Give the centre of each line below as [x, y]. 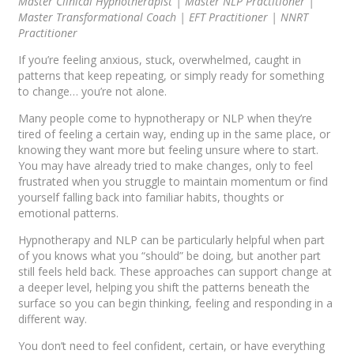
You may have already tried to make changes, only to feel [166, 166]
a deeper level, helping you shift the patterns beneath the [164, 288]
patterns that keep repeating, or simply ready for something [171, 76]
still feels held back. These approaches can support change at [175, 272]
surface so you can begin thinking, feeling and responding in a [175, 303]
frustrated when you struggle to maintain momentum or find [173, 182]
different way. [53, 319]
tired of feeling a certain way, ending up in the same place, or [174, 134]
